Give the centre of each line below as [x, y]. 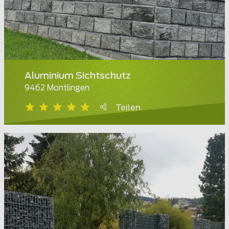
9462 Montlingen [57, 88]
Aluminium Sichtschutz [78, 76]
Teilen [128, 108]
